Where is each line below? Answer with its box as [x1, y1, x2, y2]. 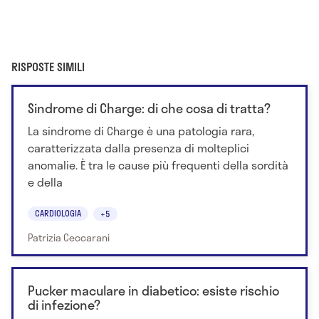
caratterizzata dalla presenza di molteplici [28, 139, 249, 157]
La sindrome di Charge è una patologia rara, [28, 122, 254, 140]
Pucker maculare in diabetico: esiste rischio [28, 280, 279, 300]
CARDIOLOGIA [35, 206, 81, 219]
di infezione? [28, 294, 100, 315]
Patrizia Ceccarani [28, 229, 110, 245]
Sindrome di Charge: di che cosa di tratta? [28, 98, 271, 119]
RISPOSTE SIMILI [11, 58, 85, 76]
